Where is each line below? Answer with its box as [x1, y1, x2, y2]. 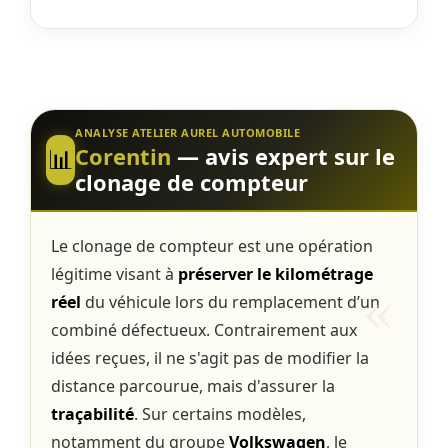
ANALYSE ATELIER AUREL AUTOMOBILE [75, 124, 301, 140]
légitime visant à [51, 262, 178, 285]
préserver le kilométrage [178, 262, 373, 285]
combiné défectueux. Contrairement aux [51, 318, 357, 341]
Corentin [75, 140, 172, 171]
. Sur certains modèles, [134, 402, 306, 425]
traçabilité [51, 402, 134, 425]
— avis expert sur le [171, 140, 396, 171]
